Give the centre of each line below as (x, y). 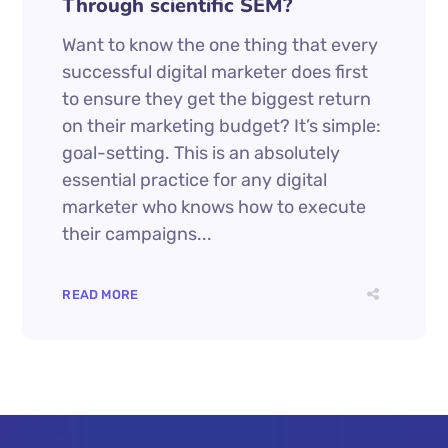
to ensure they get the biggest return (217, 99)
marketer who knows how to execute (214, 207)
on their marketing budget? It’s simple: (222, 126)
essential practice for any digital (195, 180)
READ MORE (100, 294)
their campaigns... (137, 234)
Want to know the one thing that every (220, 45)
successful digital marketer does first (215, 72)
